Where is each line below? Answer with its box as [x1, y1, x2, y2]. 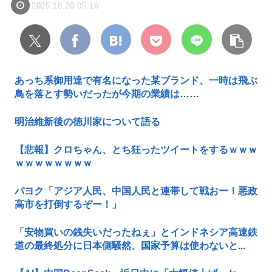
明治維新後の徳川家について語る [15, 117, 160, 127]
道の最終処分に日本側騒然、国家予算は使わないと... [15, 240, 245, 251]
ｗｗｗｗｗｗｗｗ [15, 158, 92, 169]
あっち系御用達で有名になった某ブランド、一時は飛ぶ [15, 75, 257, 86]
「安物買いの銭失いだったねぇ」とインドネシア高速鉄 [15, 227, 257, 238]
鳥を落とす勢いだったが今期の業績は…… [15, 89, 199, 100]
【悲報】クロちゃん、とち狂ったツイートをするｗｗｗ [15, 144, 257, 155]
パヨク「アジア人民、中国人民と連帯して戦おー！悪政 [15, 186, 257, 197]
